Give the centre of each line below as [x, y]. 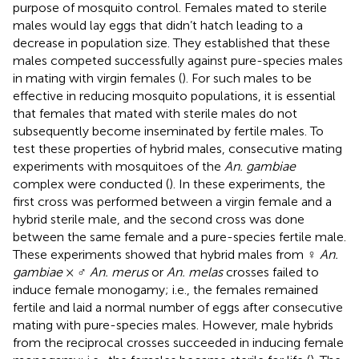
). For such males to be [247, 78]
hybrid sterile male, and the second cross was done [159, 219]
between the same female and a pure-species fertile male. [179, 236]
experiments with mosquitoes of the [119, 166]
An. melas [195, 272]
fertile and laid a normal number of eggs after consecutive [178, 307]
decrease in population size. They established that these [171, 42]
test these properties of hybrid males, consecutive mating [177, 148]
